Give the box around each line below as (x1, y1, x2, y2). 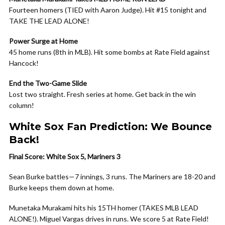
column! (9, 101, 34, 109)
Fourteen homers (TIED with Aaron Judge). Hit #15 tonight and (9, 6, 206, 14)
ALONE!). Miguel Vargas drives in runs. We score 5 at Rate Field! (9, 214, 209, 223)
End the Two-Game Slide (9, 79, 87, 87)
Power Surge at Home (9, 37, 78, 45)
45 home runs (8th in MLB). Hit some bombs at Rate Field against (9, 48, 210, 56)
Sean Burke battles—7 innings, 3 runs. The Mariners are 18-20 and (9, 172, 215, 181)
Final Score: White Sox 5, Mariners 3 (9, 152, 121, 161)
